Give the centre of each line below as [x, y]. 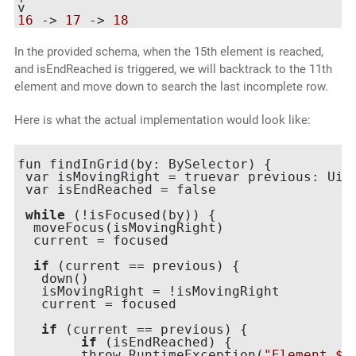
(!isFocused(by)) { [140, 215]
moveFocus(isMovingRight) [120, 228]
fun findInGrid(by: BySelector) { [144, 164]
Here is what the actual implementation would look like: [162, 120]
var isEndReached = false [116, 190]
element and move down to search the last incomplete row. [171, 87]
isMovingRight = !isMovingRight [148, 292]
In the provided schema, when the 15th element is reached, [168, 52]
